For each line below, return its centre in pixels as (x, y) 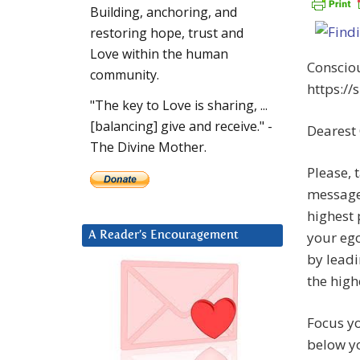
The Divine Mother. (148, 147)
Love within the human (159, 54)
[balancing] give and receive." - (181, 127)
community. (125, 75)
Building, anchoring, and (164, 12)
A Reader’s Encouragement (164, 235)
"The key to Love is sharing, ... (179, 106)
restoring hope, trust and (167, 33)
